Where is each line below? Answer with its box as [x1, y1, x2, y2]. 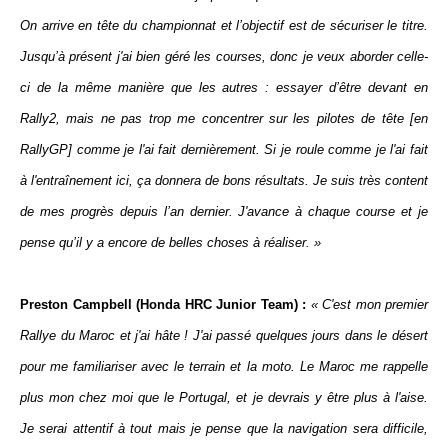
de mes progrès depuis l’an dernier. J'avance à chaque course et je [20, 204, 428, 219]
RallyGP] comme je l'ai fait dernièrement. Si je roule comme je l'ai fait [20, 142, 428, 157]
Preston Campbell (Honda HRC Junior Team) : [20, 297, 306, 312]
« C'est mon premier [310, 297, 428, 312]
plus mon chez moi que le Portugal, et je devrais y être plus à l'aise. [20, 390, 428, 405]
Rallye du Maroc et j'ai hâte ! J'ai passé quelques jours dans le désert [20, 328, 428, 343]
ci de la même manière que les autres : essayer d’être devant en [20, 80, 428, 95]
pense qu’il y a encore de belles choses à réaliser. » [20, 235, 321, 250]
